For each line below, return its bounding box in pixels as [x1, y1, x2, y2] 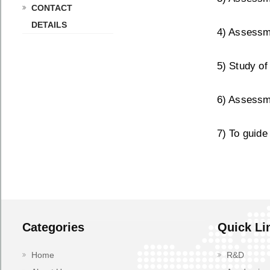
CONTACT [31, 3, 72, 13]
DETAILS [31, 20, 67, 30]
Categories [22, 221, 84, 234]
